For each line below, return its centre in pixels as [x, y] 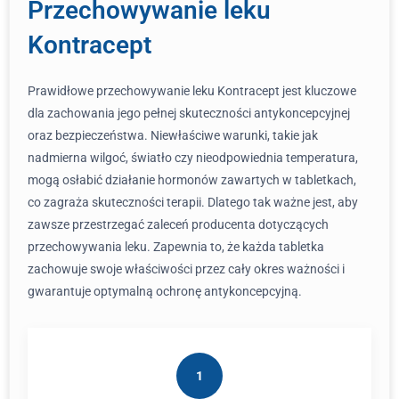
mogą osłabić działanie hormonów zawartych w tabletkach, [192, 180]
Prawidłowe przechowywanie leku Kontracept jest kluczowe [192, 91]
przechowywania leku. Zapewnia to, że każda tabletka [176, 247]
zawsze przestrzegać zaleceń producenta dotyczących [178, 224]
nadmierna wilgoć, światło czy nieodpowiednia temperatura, [193, 158]
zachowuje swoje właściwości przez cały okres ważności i [186, 269]
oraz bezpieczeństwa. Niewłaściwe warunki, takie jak [173, 135]
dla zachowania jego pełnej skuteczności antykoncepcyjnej [189, 113]
